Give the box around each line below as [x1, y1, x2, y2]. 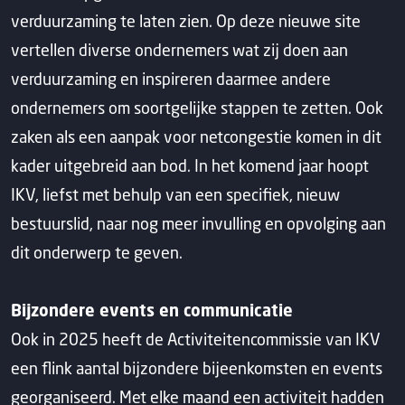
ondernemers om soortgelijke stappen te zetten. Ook [11, 98, 383, 118]
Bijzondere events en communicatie [11, 300, 293, 320]
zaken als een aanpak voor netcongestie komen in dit [11, 127, 381, 146]
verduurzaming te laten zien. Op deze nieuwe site [11, 11, 361, 31]
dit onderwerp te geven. [11, 242, 183, 262]
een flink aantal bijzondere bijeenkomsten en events [11, 358, 382, 378]
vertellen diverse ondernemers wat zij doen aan [11, 40, 348, 60]
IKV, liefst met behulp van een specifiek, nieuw [11, 184, 340, 204]
